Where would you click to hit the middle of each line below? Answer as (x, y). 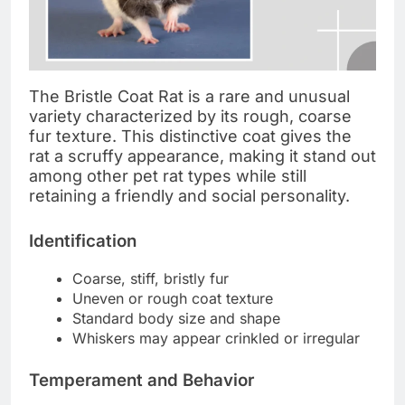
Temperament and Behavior (141, 380)
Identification (83, 240)
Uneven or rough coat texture (173, 298)
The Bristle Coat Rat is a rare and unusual (189, 96)
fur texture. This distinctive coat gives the (190, 136)
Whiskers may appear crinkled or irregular (216, 338)
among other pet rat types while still (168, 175)
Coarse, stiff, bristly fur (151, 278)
